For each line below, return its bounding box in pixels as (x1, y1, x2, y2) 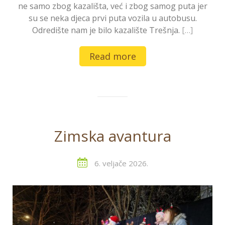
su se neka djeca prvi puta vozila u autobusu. (28, 12, 197, 24)
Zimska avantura (54, 125, 171, 146)
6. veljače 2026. (94, 158, 148, 168)
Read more (89, 50, 136, 62)
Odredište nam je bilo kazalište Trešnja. (32, 24, 182, 36)
